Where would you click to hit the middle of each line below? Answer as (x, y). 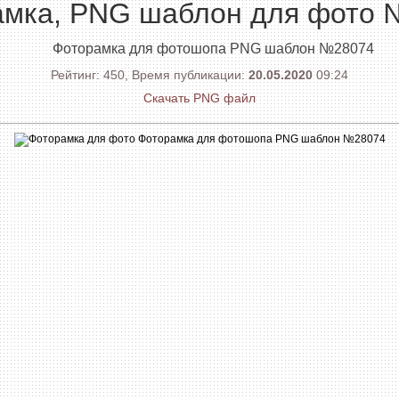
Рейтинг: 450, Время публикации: (150, 75)
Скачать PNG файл (199, 98)
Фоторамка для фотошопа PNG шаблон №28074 (213, 49)
